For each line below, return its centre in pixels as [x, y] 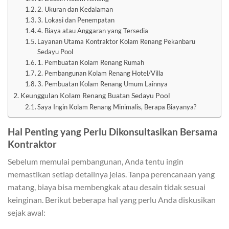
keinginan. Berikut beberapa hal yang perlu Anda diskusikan [112, 200]
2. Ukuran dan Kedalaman [75, 9]
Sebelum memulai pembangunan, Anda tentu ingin [96, 162]
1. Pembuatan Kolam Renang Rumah [91, 62]
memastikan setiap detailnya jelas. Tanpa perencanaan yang [111, 174]
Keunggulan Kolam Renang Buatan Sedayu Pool [95, 95]
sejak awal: [27, 213]
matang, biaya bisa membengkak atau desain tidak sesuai [107, 187]
